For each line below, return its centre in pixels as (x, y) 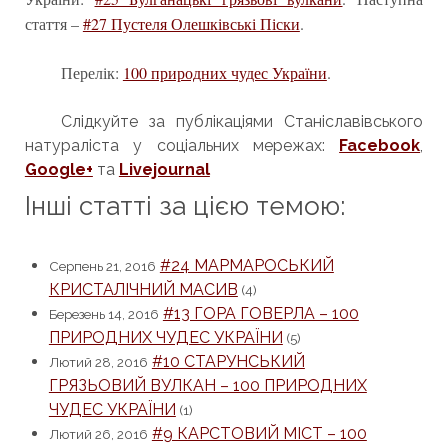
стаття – (53, 23)
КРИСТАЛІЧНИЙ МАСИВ (143, 289)
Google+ (58, 169)
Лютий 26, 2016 (98, 433)
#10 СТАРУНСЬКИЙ (228, 361)
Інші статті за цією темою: (184, 205)
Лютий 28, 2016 (98, 361)
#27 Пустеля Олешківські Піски (191, 23)
